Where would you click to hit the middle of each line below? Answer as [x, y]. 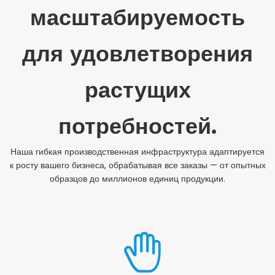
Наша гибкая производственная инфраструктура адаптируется [137, 152]
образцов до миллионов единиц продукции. [137, 179]
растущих [137, 91]
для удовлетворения [137, 55]
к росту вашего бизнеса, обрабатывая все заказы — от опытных [137, 165]
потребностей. [137, 128]
